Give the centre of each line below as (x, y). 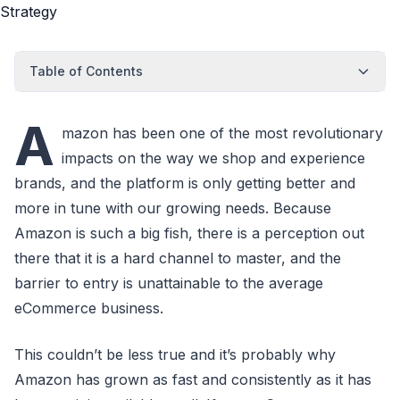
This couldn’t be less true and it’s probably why (175, 354)
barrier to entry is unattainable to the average (169, 283)
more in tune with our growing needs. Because (173, 208)
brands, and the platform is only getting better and (185, 183)
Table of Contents (86, 71)
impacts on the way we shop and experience (213, 158)
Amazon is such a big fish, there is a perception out (189, 233)
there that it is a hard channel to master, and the (178, 258)
